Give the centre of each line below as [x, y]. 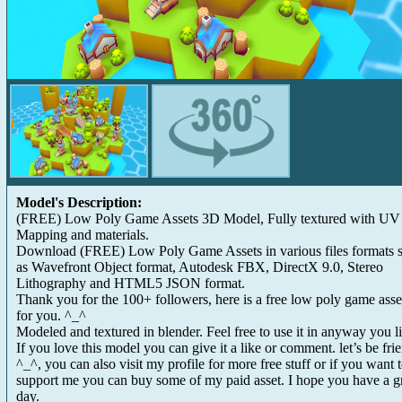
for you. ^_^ [51, 315]
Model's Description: [79, 202]
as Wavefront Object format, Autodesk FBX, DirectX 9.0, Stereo [200, 267]
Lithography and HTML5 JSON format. [131, 283]
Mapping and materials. [83, 235]
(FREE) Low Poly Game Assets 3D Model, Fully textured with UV [208, 218]
